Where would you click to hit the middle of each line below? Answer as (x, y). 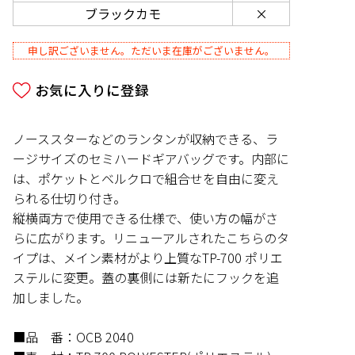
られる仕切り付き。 (69, 198)
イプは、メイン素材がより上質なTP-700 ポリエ (148, 258)
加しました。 (51, 297)
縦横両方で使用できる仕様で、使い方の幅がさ (145, 218)
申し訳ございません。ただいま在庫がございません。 (151, 50)
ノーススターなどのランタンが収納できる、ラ (145, 139)
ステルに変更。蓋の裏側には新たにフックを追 (146, 277)
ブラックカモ (123, 13)
